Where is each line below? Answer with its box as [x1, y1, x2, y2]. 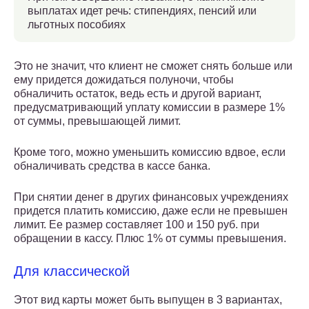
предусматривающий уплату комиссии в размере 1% [14, 101, 285, 114]
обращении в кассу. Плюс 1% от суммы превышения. [14, 232, 286, 245]
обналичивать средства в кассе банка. [14, 160, 210, 172]
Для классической [14, 263, 130, 279]
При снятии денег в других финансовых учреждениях [14, 191, 288, 203]
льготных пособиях [28, 19, 126, 31]
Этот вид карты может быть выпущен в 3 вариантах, [14, 294, 282, 306]
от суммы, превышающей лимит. [14, 115, 181, 128]
